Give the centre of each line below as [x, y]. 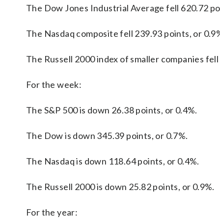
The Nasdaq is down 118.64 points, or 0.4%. [113, 161]
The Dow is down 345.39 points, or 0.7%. [107, 136]
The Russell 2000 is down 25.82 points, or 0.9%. [120, 187]
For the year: [52, 212]
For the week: [54, 84]
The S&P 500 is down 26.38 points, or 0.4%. [112, 110]
